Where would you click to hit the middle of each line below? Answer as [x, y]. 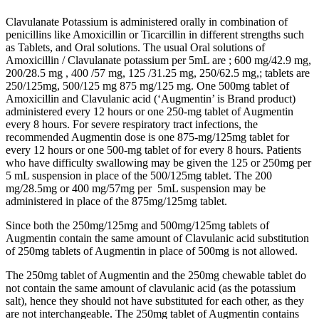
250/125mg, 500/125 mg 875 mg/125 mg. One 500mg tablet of [147, 85]
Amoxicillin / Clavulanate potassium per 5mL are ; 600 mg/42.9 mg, [158, 60]
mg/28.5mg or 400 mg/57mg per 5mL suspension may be [136, 188]
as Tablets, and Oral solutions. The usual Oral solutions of [135, 47]
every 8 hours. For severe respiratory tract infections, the [132, 124]
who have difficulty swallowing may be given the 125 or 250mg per [158, 162]
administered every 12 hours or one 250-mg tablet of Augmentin [150, 111]
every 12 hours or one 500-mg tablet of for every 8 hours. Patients [153, 150]
